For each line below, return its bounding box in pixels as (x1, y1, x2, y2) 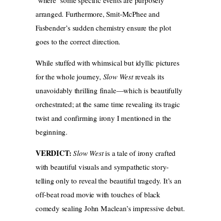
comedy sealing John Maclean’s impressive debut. (36, 203, 185, 213)
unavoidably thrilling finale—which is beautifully (36, 85, 183, 95)
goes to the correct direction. (36, 36, 121, 46)
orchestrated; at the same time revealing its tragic (36, 99, 180, 109)
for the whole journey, (36, 71, 103, 81)
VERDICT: (36, 147, 72, 158)
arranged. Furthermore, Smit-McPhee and (36, 8, 160, 19)
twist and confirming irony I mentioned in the (36, 112, 172, 123)
